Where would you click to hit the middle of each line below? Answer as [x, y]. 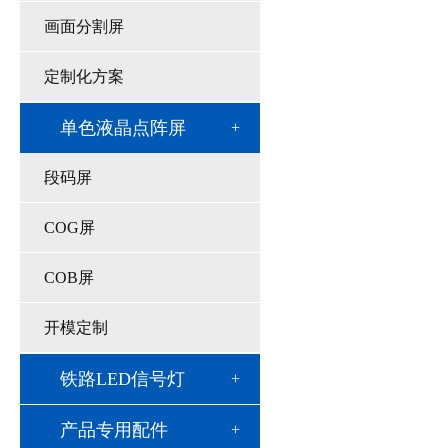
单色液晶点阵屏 [123, 128]
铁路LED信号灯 [122, 379]
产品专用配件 [114, 430]
